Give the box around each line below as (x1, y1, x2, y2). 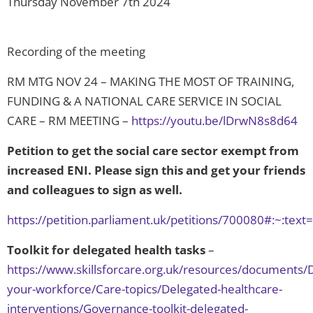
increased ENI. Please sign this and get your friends (7, 162, 305, 179)
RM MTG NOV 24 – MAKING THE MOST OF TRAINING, (7, 73, 294, 90)
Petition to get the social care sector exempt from (7, 143, 299, 159)
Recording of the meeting (7, 43, 145, 60)
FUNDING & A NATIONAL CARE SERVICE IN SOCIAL (7, 93, 282, 110)
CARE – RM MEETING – (7, 112, 131, 129)
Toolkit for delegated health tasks (7, 242, 205, 259)
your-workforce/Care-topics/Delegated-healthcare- (7, 281, 282, 298)
